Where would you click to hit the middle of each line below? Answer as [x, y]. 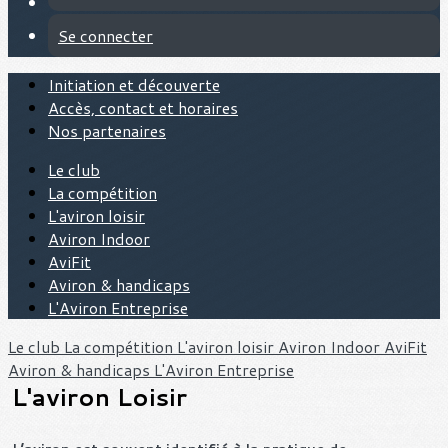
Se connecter [105, 35]
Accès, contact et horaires [143, 107]
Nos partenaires [107, 130]
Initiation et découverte [134, 84]
